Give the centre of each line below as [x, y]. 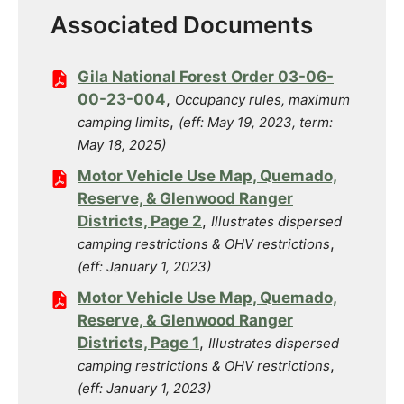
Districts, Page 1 [138, 343]
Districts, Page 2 [140, 221]
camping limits [124, 122]
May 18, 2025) [122, 145]
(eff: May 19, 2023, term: [256, 122]
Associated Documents [182, 25]
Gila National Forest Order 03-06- [206, 77]
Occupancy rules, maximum [262, 100]
